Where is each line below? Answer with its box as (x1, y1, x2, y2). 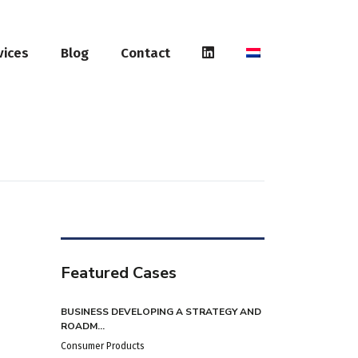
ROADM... (61, 320, 105, 333)
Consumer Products (61, 340, 145, 352)
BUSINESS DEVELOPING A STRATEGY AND (61, 305, 261, 319)
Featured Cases (61, 262, 177, 284)
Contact (121, 44, 170, 62)
